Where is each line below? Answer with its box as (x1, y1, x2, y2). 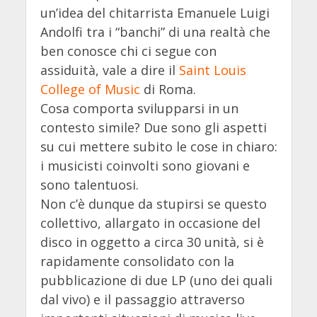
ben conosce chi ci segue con (40, 42, 217, 60)
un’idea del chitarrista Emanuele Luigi (40, 4, 270, 22)
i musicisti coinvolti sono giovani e (40, 157, 250, 175)
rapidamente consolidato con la (40, 253, 234, 270)
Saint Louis (178, 62, 246, 79)
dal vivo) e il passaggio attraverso (40, 291, 245, 309)
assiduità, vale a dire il (40, 62, 179, 79)
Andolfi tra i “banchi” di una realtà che (40, 23, 270, 41)
